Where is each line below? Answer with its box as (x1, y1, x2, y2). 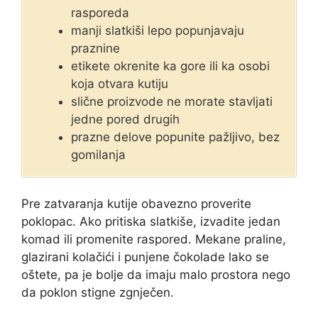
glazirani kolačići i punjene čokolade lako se (21, 250, 269, 265)
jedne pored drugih (71, 111, 180, 126)
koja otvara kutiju (71, 76, 168, 91)
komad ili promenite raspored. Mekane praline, (21, 232, 286, 247)
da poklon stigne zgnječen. (21, 285, 174, 300)
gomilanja (71, 147, 126, 162)
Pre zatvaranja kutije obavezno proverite (21, 197, 251, 212)
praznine (71, 40, 120, 55)
